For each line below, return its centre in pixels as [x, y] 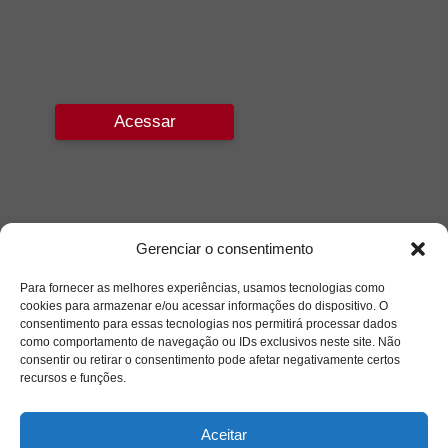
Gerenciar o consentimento [224, 248]
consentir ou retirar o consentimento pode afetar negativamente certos [210, 360]
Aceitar [224, 434]
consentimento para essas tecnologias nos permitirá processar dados [208, 324]
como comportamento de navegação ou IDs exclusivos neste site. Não [210, 342]
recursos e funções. [73, 378]
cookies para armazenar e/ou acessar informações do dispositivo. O [204, 306]
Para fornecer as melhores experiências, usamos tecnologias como [202, 288]
